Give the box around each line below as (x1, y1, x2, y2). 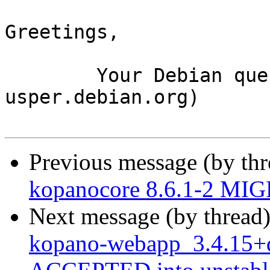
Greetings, (5, 21, 119, 43)
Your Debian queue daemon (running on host (5, 64, 96, 87)
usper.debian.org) (5, 86, 199, 108)
